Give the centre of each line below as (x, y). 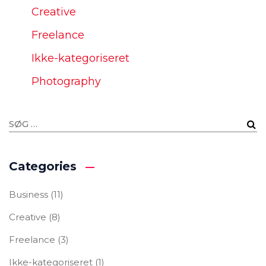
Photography (66, 81)
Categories (43, 167)
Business (28, 195)
